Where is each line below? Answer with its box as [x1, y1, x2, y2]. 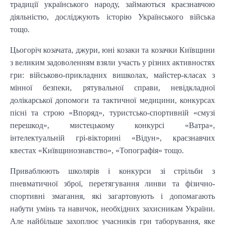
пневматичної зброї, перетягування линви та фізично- [10, 179, 215, 188]
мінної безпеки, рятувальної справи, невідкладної [10, 83, 215, 92]
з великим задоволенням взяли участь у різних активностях [10, 58, 215, 67]
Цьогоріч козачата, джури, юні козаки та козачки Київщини [10, 45, 215, 54]
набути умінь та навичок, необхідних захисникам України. [10, 204, 215, 213]
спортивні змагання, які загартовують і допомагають [10, 191, 215, 200]
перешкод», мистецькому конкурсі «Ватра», [10, 121, 215, 130]
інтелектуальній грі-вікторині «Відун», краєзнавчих [10, 133, 215, 142]
